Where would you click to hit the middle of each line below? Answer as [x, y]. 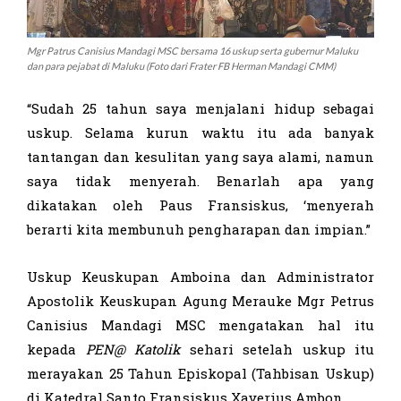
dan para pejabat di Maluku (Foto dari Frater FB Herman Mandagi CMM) [181, 65]
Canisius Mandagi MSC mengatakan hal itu [200, 324]
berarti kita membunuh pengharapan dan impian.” [199, 229]
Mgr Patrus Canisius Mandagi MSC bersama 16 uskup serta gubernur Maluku [192, 50]
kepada [56, 349]
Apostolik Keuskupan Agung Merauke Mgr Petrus [200, 300]
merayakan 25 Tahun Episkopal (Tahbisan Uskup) [200, 373]
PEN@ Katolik [132, 349]
